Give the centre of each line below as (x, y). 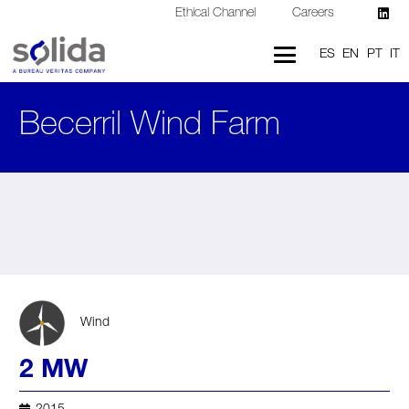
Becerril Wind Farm (150, 127)
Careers (314, 14)
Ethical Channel (216, 14)
